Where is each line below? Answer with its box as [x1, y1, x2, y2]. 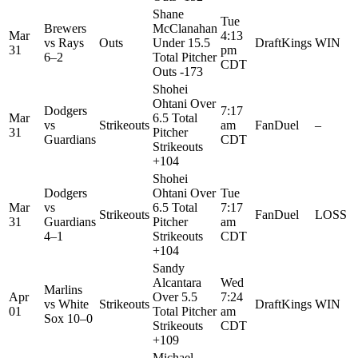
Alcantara [153, 275, 201, 289]
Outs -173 [153, 64, 203, 78]
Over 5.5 [153, 289, 197, 304]
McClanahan [153, 21, 217, 35]
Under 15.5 [153, 35, 210, 50]
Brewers [44, 21, 86, 35]
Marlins [44, 282, 82, 296]
